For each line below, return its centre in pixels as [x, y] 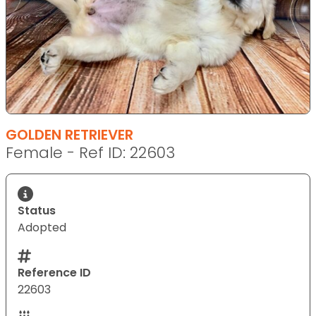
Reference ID [54, 272]
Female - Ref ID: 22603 [90, 152]
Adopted [42, 227]
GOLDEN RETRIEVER [69, 134]
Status [37, 210]
